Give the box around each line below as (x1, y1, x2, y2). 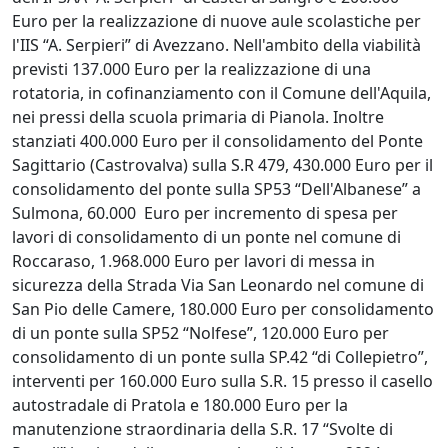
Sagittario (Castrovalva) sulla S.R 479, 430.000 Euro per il (12, 153, 433, 176)
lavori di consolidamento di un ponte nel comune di (12, 225, 401, 248)
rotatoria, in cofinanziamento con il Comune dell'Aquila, (12, 81, 431, 104)
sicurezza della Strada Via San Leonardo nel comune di (12, 273, 424, 296)
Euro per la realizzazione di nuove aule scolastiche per (12, 9, 421, 32)
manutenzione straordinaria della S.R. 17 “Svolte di (12, 417, 393, 440)
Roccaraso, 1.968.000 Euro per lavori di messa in (12, 249, 375, 272)
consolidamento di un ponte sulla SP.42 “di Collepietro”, (12, 345, 428, 368)
